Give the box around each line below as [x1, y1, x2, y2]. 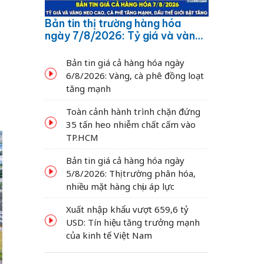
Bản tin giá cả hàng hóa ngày [66, 154, 184, 166]
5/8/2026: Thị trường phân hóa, [66, 167, 196, 179]
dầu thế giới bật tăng [45, 53, 151, 67]
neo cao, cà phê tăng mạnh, [45, 41, 187, 55]
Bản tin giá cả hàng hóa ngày [66, 56, 184, 68]
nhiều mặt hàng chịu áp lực [66, 180, 174, 192]
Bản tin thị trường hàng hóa [45, 16, 181, 30]
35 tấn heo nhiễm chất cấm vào [66, 118, 196, 130]
